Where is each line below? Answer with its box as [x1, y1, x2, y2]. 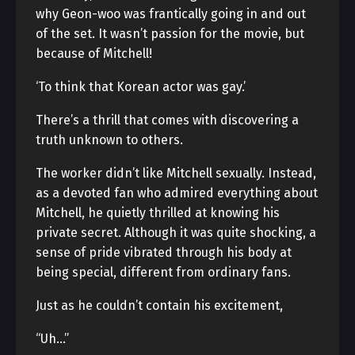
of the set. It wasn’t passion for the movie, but [36, 26, 304, 41]
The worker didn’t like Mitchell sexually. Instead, [36, 166, 316, 181]
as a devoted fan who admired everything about [36, 185, 318, 200]
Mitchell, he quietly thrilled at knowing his [36, 205, 280, 220]
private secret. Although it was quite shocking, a [36, 225, 316, 240]
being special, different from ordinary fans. [36, 265, 291, 280]
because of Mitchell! [36, 46, 152, 61]
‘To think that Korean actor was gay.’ [36, 79, 246, 94]
